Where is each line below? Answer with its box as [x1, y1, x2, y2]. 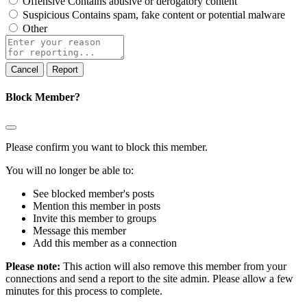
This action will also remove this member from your [63, 260, 286, 273]
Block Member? [5, 91, 80, 103]
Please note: [5, 260, 63, 273]
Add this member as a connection [33, 237, 177, 249]
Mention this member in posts [33, 200, 160, 212]
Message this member [33, 225, 126, 237]
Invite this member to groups [33, 212, 156, 225]
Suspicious [23, 8, 69, 21]
